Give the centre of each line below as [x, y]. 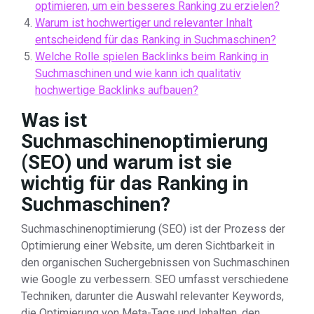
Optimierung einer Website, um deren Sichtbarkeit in [148, 246]
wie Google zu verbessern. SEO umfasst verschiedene [155, 279]
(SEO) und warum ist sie [127, 162]
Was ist [54, 120]
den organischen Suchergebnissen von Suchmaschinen [155, 262]
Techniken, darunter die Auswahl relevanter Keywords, [152, 296]
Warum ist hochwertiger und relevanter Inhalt [144, 23]
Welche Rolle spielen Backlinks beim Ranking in [152, 56]
